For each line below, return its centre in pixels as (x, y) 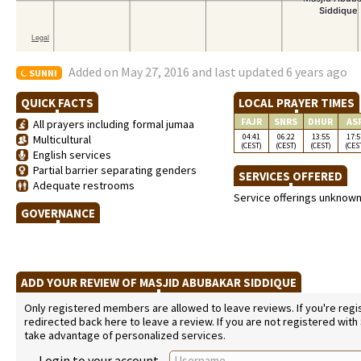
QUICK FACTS (57, 103)
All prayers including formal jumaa (111, 124)
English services (70, 155)
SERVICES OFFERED (290, 176)
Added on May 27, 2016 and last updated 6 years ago (208, 72)
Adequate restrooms (81, 185)
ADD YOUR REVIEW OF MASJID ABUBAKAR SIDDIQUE (159, 282)
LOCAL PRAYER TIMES (297, 103)
